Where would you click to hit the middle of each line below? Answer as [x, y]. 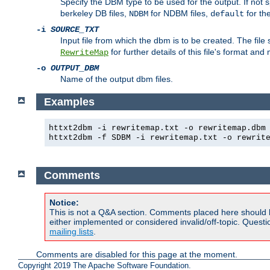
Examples [69, 102]
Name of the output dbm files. [117, 79]
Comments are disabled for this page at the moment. [137, 254]
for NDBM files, [179, 14]
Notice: [64, 202]
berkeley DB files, [95, 14]
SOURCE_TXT [75, 30]
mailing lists [71, 231]
